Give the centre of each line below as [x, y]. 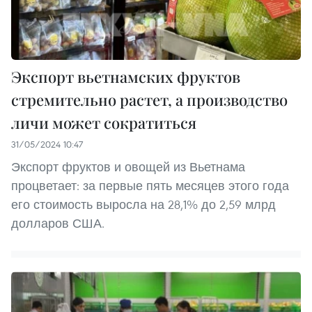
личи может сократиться [104, 123]
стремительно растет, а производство [149, 100]
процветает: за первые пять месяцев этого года [150, 186]
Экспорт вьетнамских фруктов [126, 77]
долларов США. [58, 224]
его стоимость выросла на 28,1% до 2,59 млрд [143, 205]
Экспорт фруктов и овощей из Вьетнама [128, 167]
